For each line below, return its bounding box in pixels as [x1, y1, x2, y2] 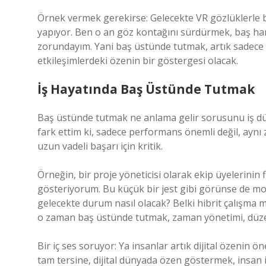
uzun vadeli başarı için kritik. [37, 140, 163, 153]
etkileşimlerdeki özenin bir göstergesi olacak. [37, 54, 238, 67]
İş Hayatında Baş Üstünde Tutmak [37, 81, 255, 97]
